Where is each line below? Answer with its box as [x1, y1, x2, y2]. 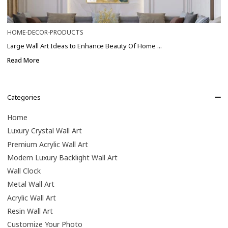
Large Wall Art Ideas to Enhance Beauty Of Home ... [7, 41, 162, 50]
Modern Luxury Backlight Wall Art [7, 152, 118, 162]
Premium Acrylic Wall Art [7, 139, 88, 149]
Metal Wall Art [7, 179, 54, 189]
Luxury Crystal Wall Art [7, 126, 82, 136]
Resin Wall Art [7, 206, 53, 216]
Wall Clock [7, 166, 41, 176]
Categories [7, 93, 41, 102]
